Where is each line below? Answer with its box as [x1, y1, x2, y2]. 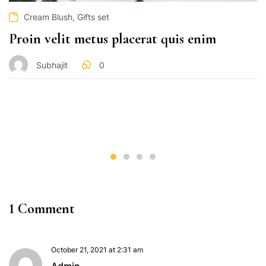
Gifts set [77, 12, 109, 23]
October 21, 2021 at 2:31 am [51, 245, 143, 254]
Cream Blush [24, 12, 72, 23]
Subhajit [36, 59, 68, 70]
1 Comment [9, 199, 75, 217]
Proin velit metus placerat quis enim [9, 30, 216, 48]
